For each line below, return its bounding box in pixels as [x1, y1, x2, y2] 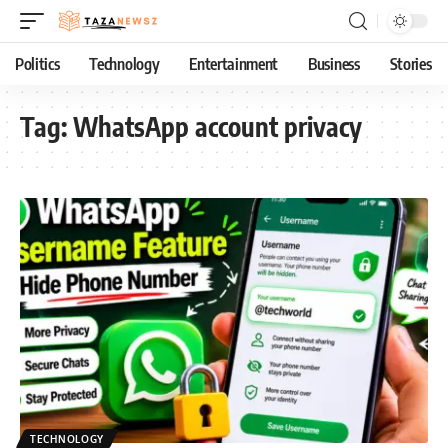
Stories [389, 54, 432, 74]
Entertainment [189, 54, 279, 74]
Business [308, 54, 360, 74]
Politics [15, 54, 60, 74]
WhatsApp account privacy [73, 110, 362, 143]
